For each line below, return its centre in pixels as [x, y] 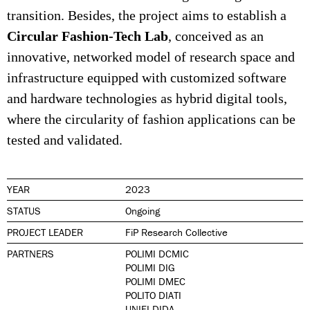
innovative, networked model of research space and [151, 58]
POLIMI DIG [151, 268]
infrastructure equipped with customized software [147, 79]
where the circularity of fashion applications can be [151, 120]
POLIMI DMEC [156, 282]
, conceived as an [216, 37]
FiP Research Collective [177, 232]
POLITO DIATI [154, 295]
